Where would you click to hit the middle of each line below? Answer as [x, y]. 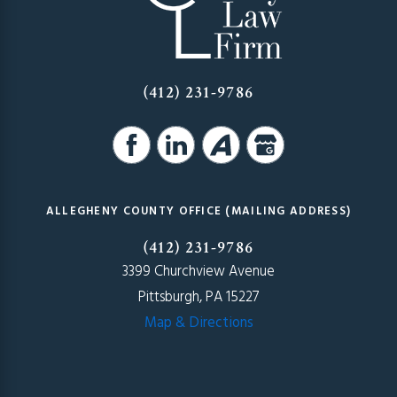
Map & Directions [198, 323]
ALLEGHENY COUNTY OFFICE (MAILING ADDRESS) [198, 211]
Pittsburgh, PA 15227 [198, 297]
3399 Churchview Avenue [198, 272]
